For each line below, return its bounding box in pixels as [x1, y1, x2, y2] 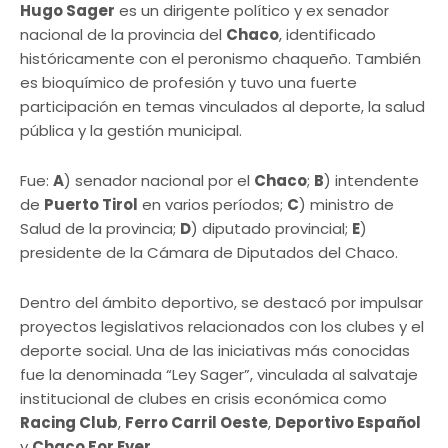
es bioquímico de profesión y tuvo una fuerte [20, 71, 357, 93]
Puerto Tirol [44, 193, 138, 215]
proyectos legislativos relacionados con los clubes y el [20, 315, 424, 337]
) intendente [324, 169, 419, 191]
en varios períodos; [138, 193, 287, 215]
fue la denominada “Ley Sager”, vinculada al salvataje [20, 363, 418, 385]
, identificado [279, 23, 376, 45]
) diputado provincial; [191, 217, 352, 239]
